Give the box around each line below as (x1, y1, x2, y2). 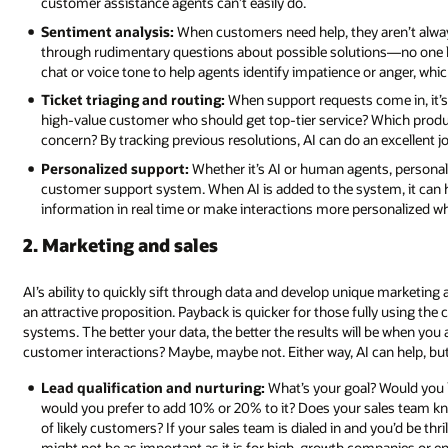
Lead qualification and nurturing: (41, 378, 266, 398)
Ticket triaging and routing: (41, 90, 226, 110)
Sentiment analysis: (41, 21, 175, 41)
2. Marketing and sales (23, 232, 219, 257)
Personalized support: (41, 158, 190, 178)
